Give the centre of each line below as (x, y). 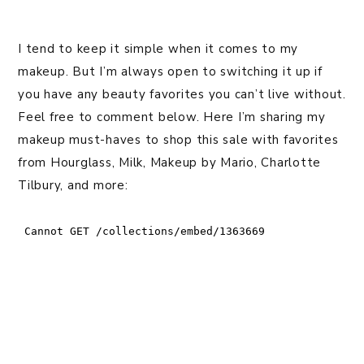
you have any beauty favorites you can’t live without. (182, 95)
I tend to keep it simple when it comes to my (158, 49)
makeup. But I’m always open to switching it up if (170, 72)
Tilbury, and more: (73, 186)
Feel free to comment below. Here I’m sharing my (172, 117)
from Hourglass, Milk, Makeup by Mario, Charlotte (169, 163)
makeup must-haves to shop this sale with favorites (178, 140)
